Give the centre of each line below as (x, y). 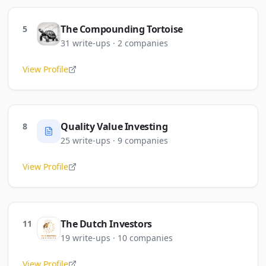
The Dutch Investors (106, 224)
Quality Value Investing (114, 126)
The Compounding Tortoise (122, 29)
